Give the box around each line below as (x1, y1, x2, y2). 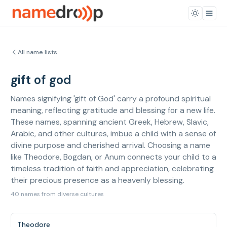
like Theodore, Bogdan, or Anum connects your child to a (11, 152, 216, 162)
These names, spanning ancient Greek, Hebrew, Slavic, (11, 117, 209, 127)
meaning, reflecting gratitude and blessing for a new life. (11, 105, 215, 116)
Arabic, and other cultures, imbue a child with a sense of (11, 128, 216, 139)
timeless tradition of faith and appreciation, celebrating (11, 163, 214, 174)
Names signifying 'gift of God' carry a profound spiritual (11, 93, 211, 104)
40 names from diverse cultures (11, 190, 104, 198)
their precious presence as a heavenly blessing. (11, 175, 184, 185)
